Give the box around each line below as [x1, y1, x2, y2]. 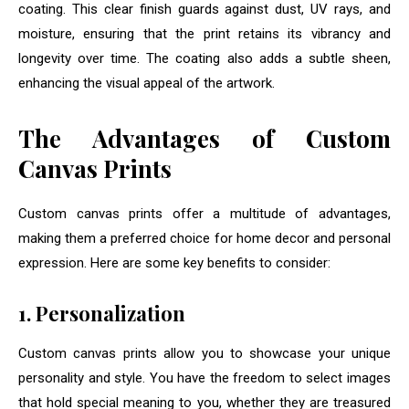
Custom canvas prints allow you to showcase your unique [18, 345, 391, 362]
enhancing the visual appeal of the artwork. [18, 75, 275, 92]
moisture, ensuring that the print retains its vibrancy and [18, 26, 391, 43]
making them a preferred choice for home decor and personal [18, 230, 391, 247]
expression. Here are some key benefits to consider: [18, 255, 330, 272]
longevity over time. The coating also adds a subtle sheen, [18, 50, 391, 68]
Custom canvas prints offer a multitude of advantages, [18, 205, 391, 223]
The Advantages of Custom [18, 122, 391, 155]
